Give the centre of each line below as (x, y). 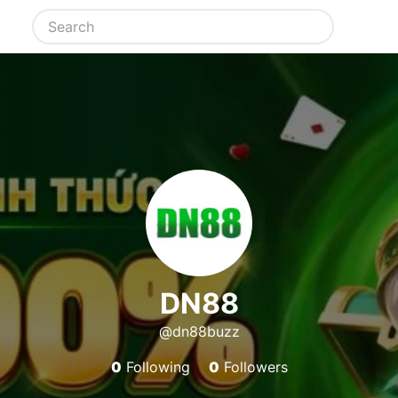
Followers (253, 367)
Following (155, 367)
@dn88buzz (199, 331)
